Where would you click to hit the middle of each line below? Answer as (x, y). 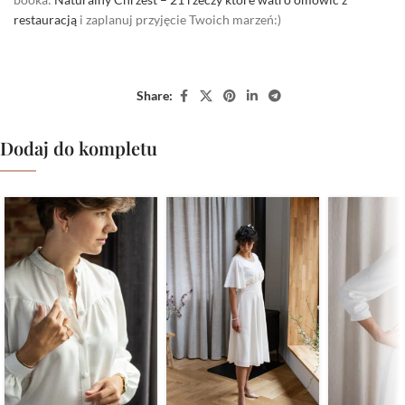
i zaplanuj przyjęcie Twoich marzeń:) (179, 19)
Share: (155, 96)
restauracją (45, 19)
